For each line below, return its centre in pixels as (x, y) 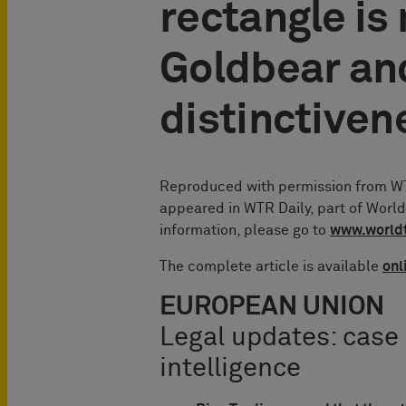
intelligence (230, 368)
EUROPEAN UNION (272, 306)
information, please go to (245, 230)
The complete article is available (271, 266)
